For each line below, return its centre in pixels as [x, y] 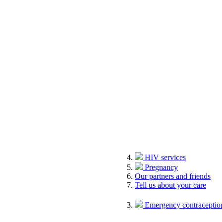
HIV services [165, 157]
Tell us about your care [170, 185]
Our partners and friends [173, 176]
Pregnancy [161, 167]
